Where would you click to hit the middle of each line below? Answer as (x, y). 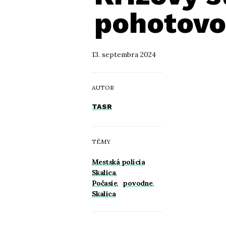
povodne (138, 183)
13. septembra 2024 (124, 55)
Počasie (105, 183)
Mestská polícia (119, 162)
